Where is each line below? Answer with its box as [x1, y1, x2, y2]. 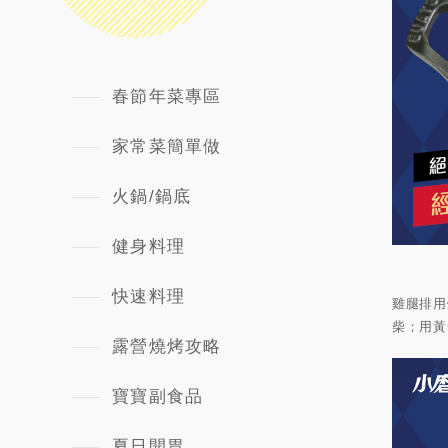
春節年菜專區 [112, 87, 222, 106]
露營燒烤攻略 [112, 337, 222, 356]
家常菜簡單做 [112, 137, 222, 156]
